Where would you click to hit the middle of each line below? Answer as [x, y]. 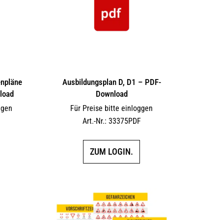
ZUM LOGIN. [112, 151]
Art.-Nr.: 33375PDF [111, 121]
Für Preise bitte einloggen [112, 108]
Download [111, 94]
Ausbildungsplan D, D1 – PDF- [111, 82]
